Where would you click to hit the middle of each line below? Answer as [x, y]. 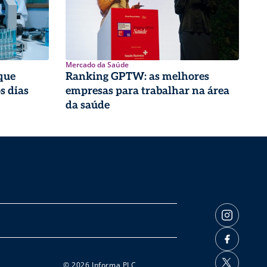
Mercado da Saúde [97, 65]
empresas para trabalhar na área [147, 91]
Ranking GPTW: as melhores [137, 77]
